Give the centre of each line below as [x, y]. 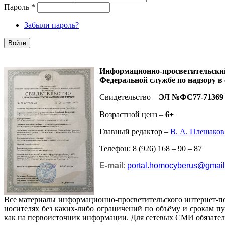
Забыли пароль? [51, 25]
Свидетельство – [129, 97]
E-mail [111, 165]
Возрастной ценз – [132, 114]
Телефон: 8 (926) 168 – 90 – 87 [151, 148]
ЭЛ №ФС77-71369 [191, 97]
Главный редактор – [135, 131]
